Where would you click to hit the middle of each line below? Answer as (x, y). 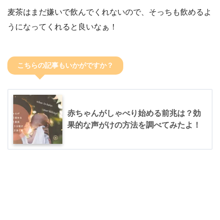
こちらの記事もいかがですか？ (65, 66)
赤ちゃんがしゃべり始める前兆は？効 (134, 113)
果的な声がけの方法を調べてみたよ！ (134, 125)
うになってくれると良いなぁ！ (62, 27)
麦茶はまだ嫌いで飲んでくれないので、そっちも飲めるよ (110, 12)
